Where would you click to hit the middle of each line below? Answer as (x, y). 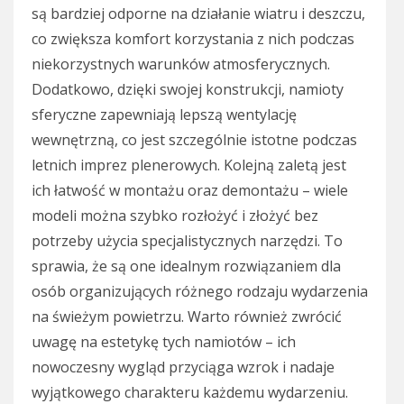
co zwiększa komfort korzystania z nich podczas (193, 38)
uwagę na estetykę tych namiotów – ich (164, 341)
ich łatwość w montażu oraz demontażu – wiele (190, 190)
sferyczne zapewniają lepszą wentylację (164, 114)
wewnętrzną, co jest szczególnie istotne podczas (194, 139)
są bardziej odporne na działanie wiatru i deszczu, (198, 13)
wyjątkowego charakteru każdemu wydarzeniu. (190, 392)
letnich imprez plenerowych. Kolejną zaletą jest (189, 165)
